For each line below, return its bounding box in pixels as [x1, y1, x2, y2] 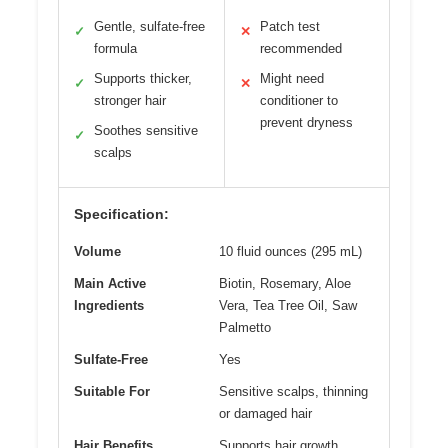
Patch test [259, 18, 320, 34]
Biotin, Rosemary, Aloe [219, 275, 351, 291]
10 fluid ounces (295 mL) [219, 243, 362, 259]
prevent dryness [259, 114, 353, 130]
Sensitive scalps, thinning [219, 383, 368, 399]
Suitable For [74, 383, 150, 399]
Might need [259, 70, 324, 86]
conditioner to [259, 92, 338, 108]
